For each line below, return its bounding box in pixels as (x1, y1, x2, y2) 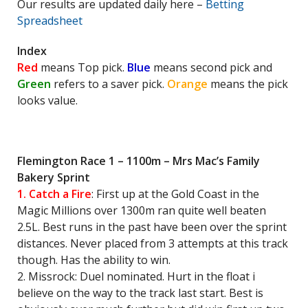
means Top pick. (38, 60, 127, 75)
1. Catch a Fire (17, 186, 91, 201)
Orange (164, 76, 210, 91)
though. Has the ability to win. (17, 252, 170, 267)
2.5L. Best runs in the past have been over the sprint (17, 219, 287, 234)
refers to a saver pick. (51, 76, 164, 91)
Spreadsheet (17, 13, 82, 28)
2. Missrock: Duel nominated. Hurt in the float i (17, 269, 255, 284)
